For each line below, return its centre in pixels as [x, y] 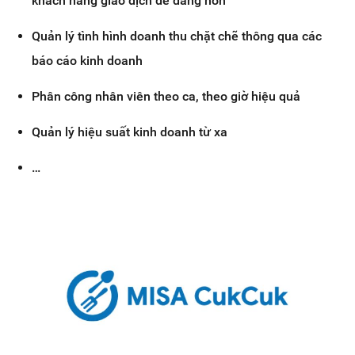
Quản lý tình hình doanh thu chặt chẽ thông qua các [177, 36]
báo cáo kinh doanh [87, 60]
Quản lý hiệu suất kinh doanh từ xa [130, 132]
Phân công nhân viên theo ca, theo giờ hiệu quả [166, 96]
